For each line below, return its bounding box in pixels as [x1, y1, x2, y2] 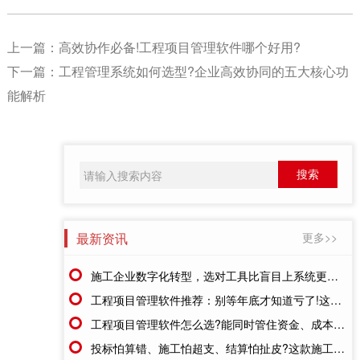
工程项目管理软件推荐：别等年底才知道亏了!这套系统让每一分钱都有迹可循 [91, 291, 331, 308]
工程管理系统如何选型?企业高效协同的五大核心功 [58, 61, 349, 80]
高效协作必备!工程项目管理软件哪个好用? [58, 37, 301, 56]
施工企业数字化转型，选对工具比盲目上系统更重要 [91, 267, 328, 284]
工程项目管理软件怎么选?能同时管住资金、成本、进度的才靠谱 [91, 315, 334, 332]
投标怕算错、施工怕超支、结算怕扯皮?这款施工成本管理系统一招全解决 [91, 339, 334, 356]
